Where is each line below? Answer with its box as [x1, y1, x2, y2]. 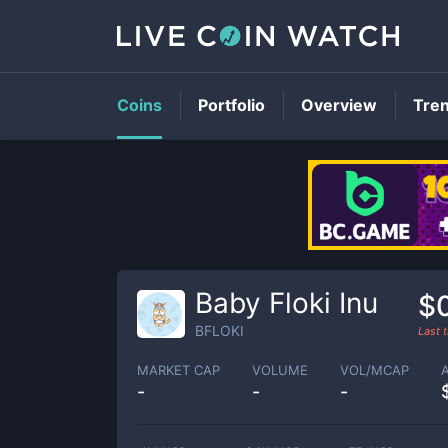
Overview [301, 95, 377, 115]
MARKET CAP [137, 361, 220, 378]
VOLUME [252, 361, 308, 378]
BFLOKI [195, 322, 244, 339]
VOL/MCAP [340, 361, 409, 378]
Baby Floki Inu [195, 286, 378, 320]
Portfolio [198, 95, 265, 115]
